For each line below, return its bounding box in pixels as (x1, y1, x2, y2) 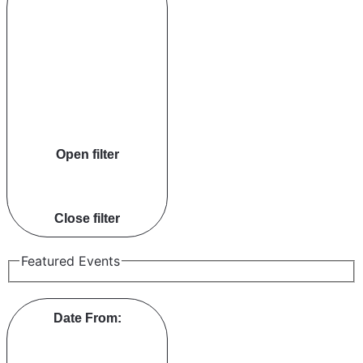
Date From (53, 310, 117, 326)
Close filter (54, 211, 120, 226)
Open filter (55, 147, 119, 162)
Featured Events (21, 252, 120, 269)
